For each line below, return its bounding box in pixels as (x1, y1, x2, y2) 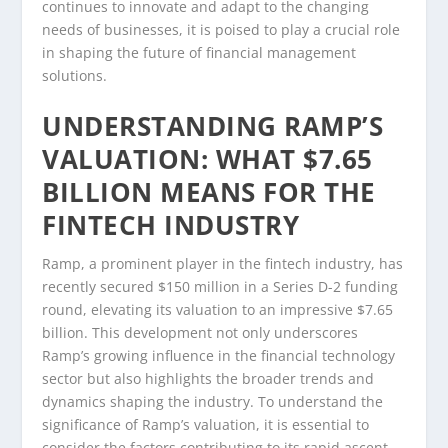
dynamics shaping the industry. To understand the (42, 391, 384, 411)
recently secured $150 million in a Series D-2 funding (42, 276, 399, 296)
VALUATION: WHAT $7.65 (42, 140, 373, 177)
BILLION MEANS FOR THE (42, 173, 376, 210)
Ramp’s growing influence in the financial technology (42, 345, 396, 365)
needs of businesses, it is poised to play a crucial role (42, 20, 401, 40)
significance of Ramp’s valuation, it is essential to (42, 414, 370, 434)
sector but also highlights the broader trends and (42, 368, 375, 388)
